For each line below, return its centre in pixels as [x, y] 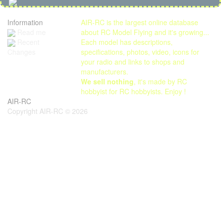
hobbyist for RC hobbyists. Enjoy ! [134, 91]
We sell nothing [108, 81]
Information [25, 22]
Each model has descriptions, [127, 42]
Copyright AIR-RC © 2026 [48, 111]
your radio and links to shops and [133, 61]
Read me [31, 32]
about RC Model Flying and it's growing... [145, 32]
